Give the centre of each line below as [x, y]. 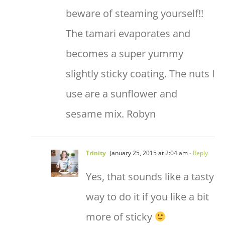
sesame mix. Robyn [111, 114]
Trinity [96, 153]
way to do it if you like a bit [147, 196]
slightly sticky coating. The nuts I [140, 73]
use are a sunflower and [122, 93]
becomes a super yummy [125, 53]
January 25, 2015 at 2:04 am [148, 153]
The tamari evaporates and [128, 33]
